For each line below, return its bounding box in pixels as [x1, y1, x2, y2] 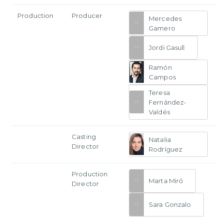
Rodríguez [149, 145, 183, 153]
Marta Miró [149, 177, 184, 185]
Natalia [149, 135, 171, 143]
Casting [72, 132, 96, 140]
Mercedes [149, 14, 182, 22]
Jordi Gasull [149, 44, 185, 52]
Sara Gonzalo [149, 201, 191, 209]
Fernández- [149, 98, 186, 106]
